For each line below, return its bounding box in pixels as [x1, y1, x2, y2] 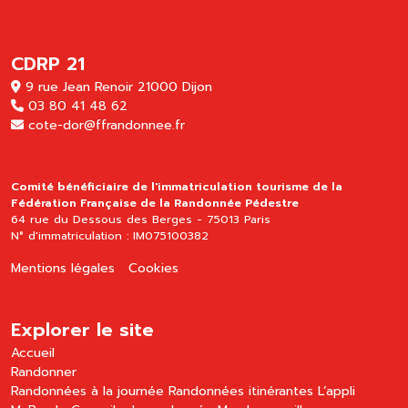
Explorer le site [11, 316, 154, 344]
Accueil [11, 343, 55, 363]
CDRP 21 [11, 50, 85, 78]
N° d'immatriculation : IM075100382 [11, 228, 209, 245]
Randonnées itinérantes [168, 382, 313, 402]
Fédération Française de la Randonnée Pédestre [11, 195, 299, 212]
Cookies [128, 259, 178, 279]
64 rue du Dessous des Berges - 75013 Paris [11, 211, 270, 229]
